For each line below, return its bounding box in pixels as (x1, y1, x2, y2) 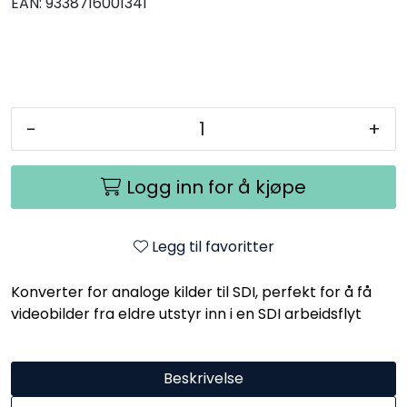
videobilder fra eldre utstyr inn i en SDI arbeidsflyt (11, 303, 362, 324)
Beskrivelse (164, 367, 243, 389)
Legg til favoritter (151, 235, 274, 257)
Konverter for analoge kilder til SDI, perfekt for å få (11, 281, 372, 303)
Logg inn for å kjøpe (126, 174, 306, 200)
